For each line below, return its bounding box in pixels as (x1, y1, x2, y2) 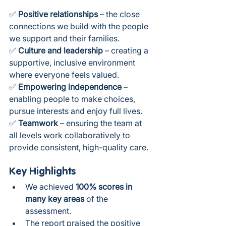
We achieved (25, 181, 76, 192)
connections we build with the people (9, 21, 150, 31)
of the (84, 193, 110, 204)
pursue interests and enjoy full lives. (9, 105, 142, 116)
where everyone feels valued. (9, 69, 119, 80)
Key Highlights (9, 166, 76, 177)
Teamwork (18, 118, 58, 128)
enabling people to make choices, (9, 93, 137, 104)
